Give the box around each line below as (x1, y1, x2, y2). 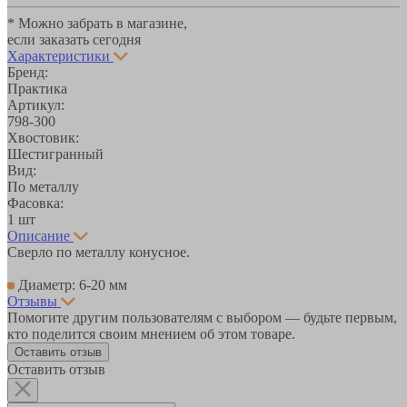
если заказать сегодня (7, 31, 141, 47)
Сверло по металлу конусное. (7, 243, 190, 260)
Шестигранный (7, 145, 104, 162)
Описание (7, 227, 70, 243)
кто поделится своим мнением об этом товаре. (7, 325, 295, 342)
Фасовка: (7, 194, 64, 211)
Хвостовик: (7, 129, 79, 145)
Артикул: (7, 96, 65, 113)
